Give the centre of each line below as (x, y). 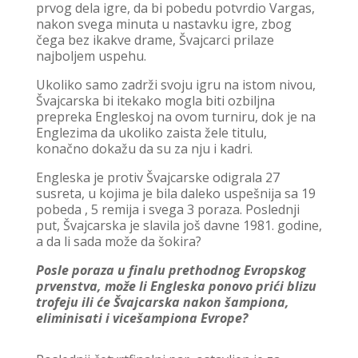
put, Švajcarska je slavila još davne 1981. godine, (179, 226)
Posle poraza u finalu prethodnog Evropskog (171, 270)
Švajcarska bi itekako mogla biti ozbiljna (155, 101)
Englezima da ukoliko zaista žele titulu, (151, 133)
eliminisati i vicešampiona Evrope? (141, 318)
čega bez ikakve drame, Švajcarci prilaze (155, 40)
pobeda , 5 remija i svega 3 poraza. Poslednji (167, 210)
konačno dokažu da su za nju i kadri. (144, 149)
